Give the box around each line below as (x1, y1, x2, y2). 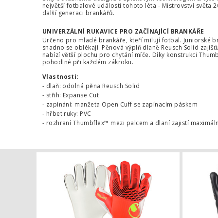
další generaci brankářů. (42, 8, 115, 17)
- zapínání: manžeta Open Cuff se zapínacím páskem (42, 100, 198, 109)
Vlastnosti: (42, 73, 79, 81)
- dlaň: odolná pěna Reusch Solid (42, 82, 140, 91)
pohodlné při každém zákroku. (42, 58, 134, 67)
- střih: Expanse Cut (42, 91, 99, 100)
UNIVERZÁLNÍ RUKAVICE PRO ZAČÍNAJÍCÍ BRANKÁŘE (42, 27, 204, 36)
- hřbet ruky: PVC (42, 109, 91, 118)
